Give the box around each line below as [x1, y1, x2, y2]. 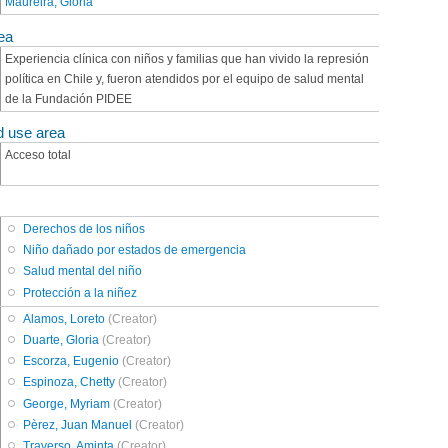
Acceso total [5, 147, 71, 162]
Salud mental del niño [23, 264, 143, 279]
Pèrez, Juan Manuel [23, 417, 133, 432]
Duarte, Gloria [23, 332, 100, 347]
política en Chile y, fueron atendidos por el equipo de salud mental [5, 71, 364, 86]
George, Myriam [23, 396, 111, 411]
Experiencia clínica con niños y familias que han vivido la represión [5, 51, 369, 66]
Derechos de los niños [23, 221, 146, 236]
